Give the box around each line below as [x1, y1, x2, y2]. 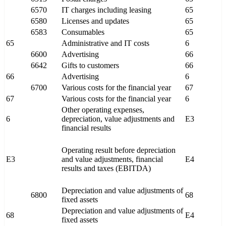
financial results [62, 124, 111, 133]
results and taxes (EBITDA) [62, 164, 151, 173]
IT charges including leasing [62, 6, 151, 15]
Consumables [62, 28, 104, 37]
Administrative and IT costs [62, 39, 149, 48]
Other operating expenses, [62, 105, 144, 115]
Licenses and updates [62, 17, 129, 26]
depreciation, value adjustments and [62, 115, 175, 124]
